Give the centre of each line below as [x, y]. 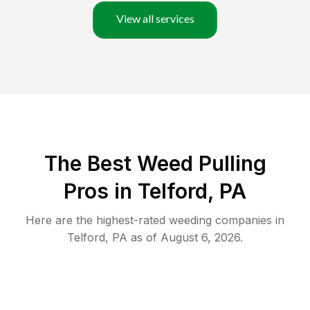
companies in [248, 220]
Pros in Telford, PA [155, 191]
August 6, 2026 [200, 238]
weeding [190, 220]
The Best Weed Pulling [155, 164]
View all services [155, 19]
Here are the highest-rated [97, 220]
